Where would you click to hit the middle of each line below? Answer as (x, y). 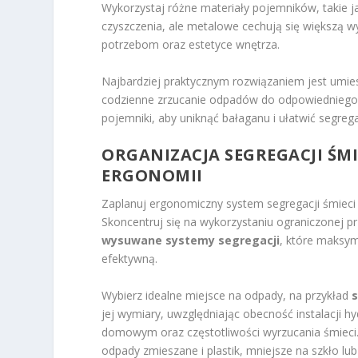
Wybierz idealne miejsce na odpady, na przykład (227, 295)
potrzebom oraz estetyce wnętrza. (191, 45)
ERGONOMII (152, 176)
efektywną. (130, 259)
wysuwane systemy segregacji (191, 241)
